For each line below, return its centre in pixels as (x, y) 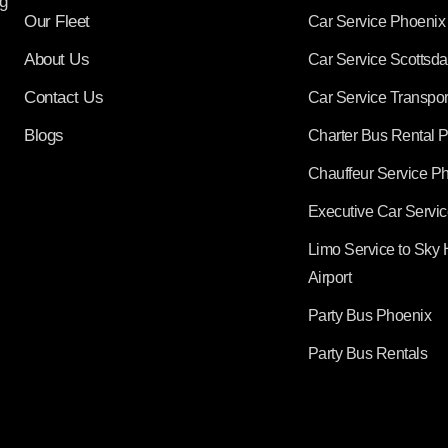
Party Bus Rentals (367, 353)
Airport (329, 277)
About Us (57, 59)
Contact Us (64, 97)
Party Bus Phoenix (369, 315)
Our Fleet (57, 21)
